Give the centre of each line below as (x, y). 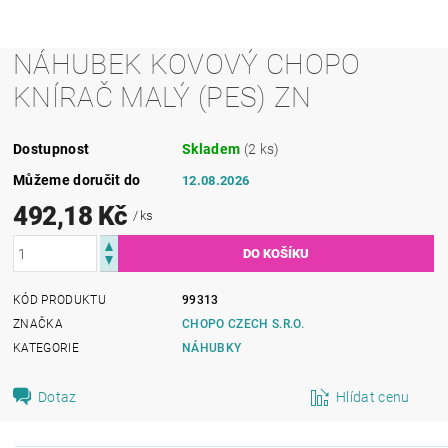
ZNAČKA (38, 324)
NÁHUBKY (212, 348)
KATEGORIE (46, 348)
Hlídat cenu (373, 397)
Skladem (213, 149)
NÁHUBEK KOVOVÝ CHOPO (187, 64)
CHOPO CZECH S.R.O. (243, 324)
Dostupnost (51, 149)
